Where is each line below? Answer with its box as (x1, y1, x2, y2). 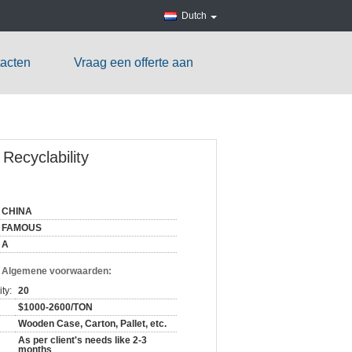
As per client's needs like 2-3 (18, 335, 147, 346)
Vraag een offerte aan (74, 56, 193, 69)
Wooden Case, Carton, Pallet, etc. (18, 318, 167, 329)
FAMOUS (2, 222, 42, 233)
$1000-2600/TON (18, 302, 93, 313)
